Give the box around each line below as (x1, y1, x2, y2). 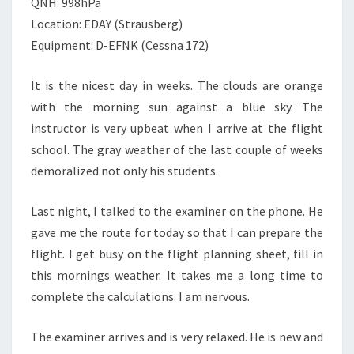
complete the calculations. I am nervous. (31, 288, 250, 304)
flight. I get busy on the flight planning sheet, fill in (31, 246, 323, 262)
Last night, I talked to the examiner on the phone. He (31, 203, 323, 219)
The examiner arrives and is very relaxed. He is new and (31, 329, 323, 345)
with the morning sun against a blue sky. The (31, 99, 323, 115)
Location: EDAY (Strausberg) (31, 16, 183, 32)
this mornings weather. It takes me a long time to (31, 267, 323, 283)
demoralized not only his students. (31, 163, 218, 179)
